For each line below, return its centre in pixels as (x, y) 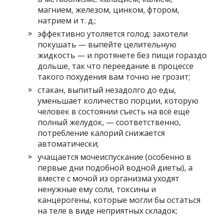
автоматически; (68, 143)
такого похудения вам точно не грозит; (114, 77)
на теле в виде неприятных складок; (108, 210)
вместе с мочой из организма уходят (109, 178)
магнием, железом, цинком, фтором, (109, 10)
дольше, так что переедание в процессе (116, 66)
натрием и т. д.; (67, 20)
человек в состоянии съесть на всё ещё (114, 111)
